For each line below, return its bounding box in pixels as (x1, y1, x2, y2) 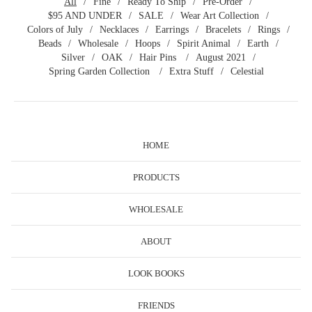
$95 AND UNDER (47, 10, 122, 21)
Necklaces (99, 24, 139, 35)
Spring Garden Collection (48, 65, 153, 77)
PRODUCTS (132, 171, 180, 182)
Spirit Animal (176, 38, 231, 49)
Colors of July (26, 24, 83, 35)
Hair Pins (139, 52, 179, 63)
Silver (61, 52, 85, 63)
